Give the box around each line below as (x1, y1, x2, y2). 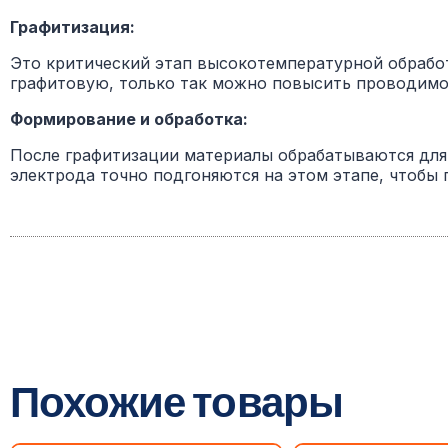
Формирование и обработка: (10, 109, 248, 130)
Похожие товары (10, 375, 344, 426)
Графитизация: (10, 17, 135, 38)
